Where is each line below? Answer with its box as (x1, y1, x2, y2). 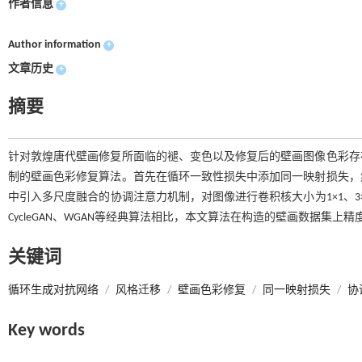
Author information (8, 39, 101, 51)
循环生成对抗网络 (8, 284, 99, 297)
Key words (8, 322, 85, 340)
